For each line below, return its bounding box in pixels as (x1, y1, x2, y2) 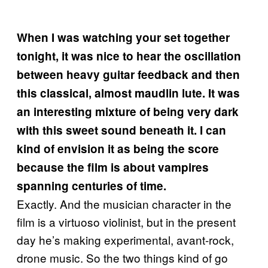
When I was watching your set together (17, 29, 230, 45)
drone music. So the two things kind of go (17, 249, 228, 266)
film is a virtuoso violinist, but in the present (17, 214, 236, 230)
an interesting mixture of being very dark (17, 103, 239, 120)
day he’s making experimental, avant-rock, (17, 232, 234, 248)
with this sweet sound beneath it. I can (17, 122, 226, 138)
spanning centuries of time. (17, 178, 166, 194)
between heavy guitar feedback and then (17, 66, 240, 83)
